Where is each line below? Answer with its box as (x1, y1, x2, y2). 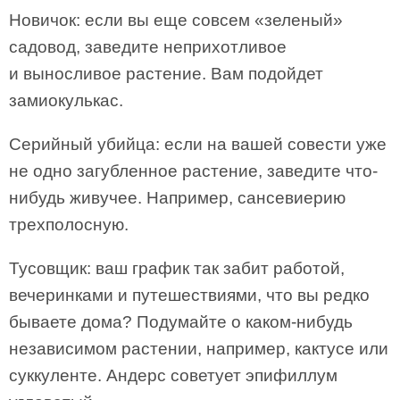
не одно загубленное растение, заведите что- (9, 162, 378, 180)
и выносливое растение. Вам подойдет (9, 64, 323, 83)
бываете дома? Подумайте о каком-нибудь (9, 312, 353, 331)
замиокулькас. (9, 91, 123, 110)
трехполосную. (9, 215, 129, 234)
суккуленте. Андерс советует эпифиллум (9, 366, 337, 385)
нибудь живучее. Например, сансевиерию (9, 188, 346, 207)
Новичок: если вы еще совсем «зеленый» (9, 11, 343, 29)
